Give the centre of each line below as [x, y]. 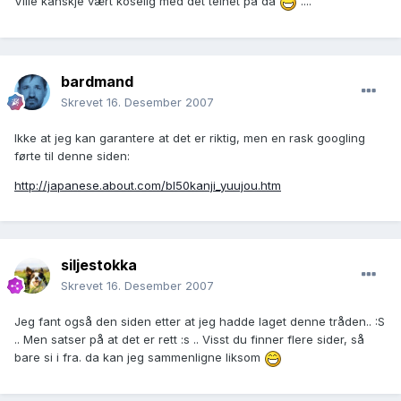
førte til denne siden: [72, 156]
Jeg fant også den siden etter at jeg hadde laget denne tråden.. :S [200, 322]
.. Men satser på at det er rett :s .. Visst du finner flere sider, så [189, 340]
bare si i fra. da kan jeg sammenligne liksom [139, 358]
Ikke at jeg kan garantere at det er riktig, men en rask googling [190, 138]
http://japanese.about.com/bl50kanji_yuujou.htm [148, 186]
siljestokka [99, 265]
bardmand [97, 82]
